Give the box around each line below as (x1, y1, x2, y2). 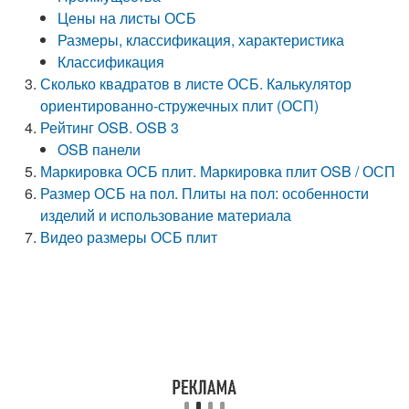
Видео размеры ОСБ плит (40, 226, 218, 247)
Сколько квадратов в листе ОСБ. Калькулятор (40, 73, 352, 94)
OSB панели (58, 139, 142, 160)
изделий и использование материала (40, 204, 292, 225)
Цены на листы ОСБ (58, 7, 197, 28)
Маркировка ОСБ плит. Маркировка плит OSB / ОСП (40, 161, 396, 182)
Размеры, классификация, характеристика (58, 29, 345, 50)
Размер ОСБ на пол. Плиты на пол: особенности (40, 183, 370, 204)
